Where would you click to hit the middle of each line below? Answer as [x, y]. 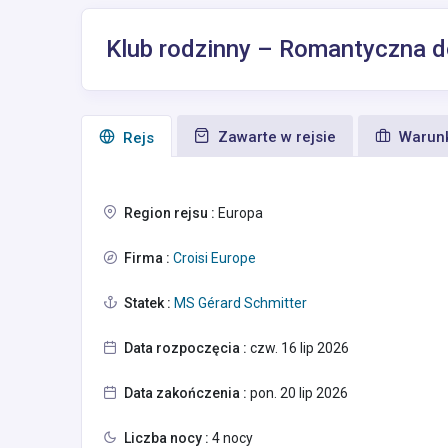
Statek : [147, 303]
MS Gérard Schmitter [239, 303]
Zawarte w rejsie [275, 137]
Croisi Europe [213, 258]
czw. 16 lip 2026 [298, 348]
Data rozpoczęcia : [185, 348]
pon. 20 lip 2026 [297, 393]
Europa [239, 213]
